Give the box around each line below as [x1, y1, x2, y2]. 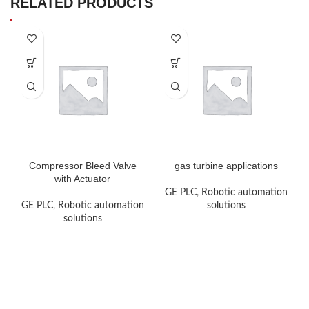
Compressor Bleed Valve [28, 159, 137, 171]
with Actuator [54, 172, 110, 184]
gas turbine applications [175, 159, 279, 171]
